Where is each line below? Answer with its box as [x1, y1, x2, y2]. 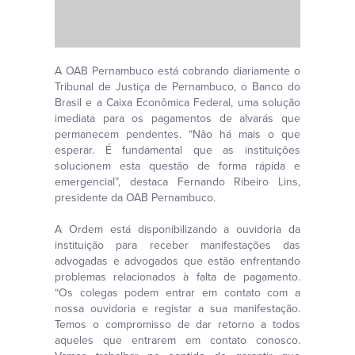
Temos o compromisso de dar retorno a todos [55, 316, 300, 334]
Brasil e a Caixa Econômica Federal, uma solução [55, 94, 300, 112]
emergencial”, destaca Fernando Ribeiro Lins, [55, 174, 300, 191]
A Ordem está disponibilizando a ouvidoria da [55, 221, 300, 239]
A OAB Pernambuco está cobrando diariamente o [55, 63, 300, 80]
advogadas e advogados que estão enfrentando [55, 253, 300, 270]
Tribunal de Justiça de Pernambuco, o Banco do [55, 78, 300, 96]
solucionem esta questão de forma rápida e [55, 158, 300, 175]
